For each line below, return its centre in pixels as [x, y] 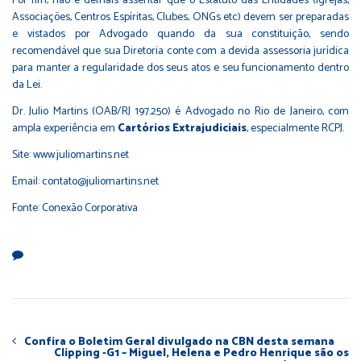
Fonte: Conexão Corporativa [75, 208]
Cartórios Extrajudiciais [182, 128]
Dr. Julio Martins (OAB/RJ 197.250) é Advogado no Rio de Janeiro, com [180, 111]
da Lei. [27, 85]
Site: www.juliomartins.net [71, 155]
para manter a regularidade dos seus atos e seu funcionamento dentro [180, 68]
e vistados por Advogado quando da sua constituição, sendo [180, 34]
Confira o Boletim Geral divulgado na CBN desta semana [179, 342]
